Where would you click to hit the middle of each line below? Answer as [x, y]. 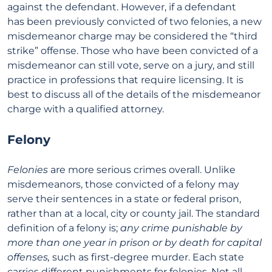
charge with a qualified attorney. [86, 109]
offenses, [30, 257]
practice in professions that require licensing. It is [125, 80]
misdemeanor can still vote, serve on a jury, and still [131, 65]
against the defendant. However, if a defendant [122, 7]
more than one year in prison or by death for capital [134, 243]
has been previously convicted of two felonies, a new [134, 22]
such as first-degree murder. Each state [148, 257]
